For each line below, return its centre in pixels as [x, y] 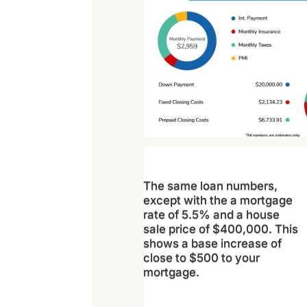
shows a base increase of [212, 244]
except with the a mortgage [218, 200]
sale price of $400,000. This [220, 229]
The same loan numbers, [210, 186]
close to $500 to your [201, 258]
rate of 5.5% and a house [211, 215]
